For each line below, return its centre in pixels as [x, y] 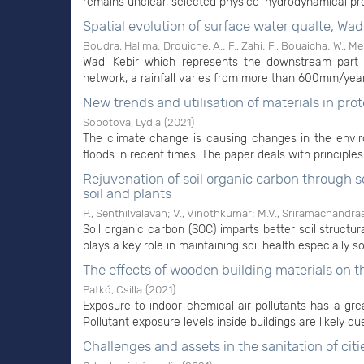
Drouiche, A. [193, 45]
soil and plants [127, 193]
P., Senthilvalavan [125, 213]
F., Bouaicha [298, 45]
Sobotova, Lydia [122, 122]
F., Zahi [245, 45]
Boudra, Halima [120, 45]
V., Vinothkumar [212, 213]
